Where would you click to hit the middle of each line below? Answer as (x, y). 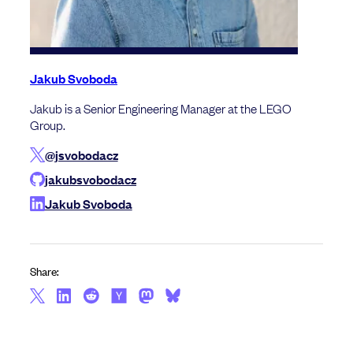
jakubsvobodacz (91, 178)
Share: (45, 271)
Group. (48, 124)
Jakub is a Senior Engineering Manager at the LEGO (161, 108)
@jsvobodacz (81, 154)
